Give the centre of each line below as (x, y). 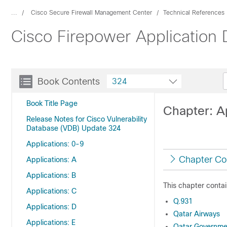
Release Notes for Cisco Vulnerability (87, 119)
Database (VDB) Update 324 (73, 128)
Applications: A (51, 160)
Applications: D (51, 207)
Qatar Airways (197, 214)
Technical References (194, 13)
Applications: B (51, 175)
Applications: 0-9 (55, 144)
